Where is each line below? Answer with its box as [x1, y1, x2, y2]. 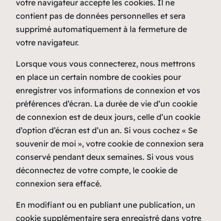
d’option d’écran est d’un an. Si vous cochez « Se [16, 125, 197, 135]
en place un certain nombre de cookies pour [16, 72, 181, 82]
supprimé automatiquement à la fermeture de [16, 24, 187, 34]
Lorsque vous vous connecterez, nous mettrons [16, 58, 195, 69]
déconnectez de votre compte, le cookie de [16, 165, 178, 175]
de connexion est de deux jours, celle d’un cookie [16, 111, 200, 122]
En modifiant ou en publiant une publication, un [16, 199, 195, 210]
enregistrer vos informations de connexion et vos [16, 85, 200, 95]
